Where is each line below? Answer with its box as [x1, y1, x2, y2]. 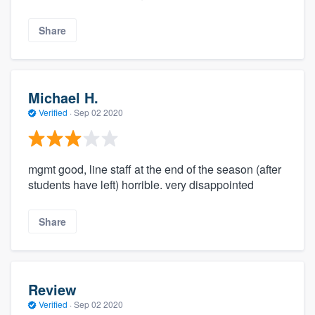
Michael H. [28, 87, 98, 108]
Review [28, 278, 77, 300]
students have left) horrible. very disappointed [28, 176, 254, 193]
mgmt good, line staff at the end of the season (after [28, 160, 281, 177]
